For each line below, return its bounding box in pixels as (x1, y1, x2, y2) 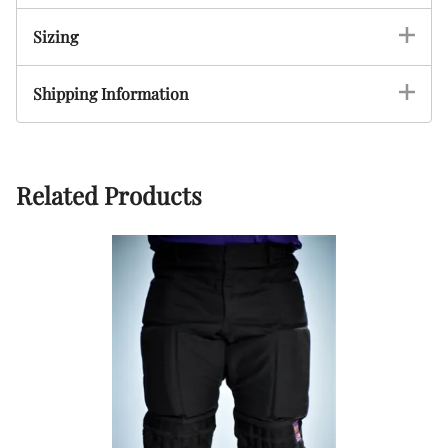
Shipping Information (33, 82, 189, 104)
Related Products (16, 178, 202, 211)
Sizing (33, 25, 78, 47)
